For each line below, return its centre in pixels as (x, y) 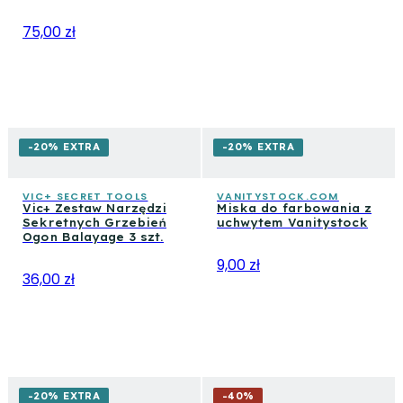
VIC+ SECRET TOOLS (85, 197)
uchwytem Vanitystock (292, 223)
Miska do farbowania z (294, 209)
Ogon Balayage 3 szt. (93, 237)
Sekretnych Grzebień (94, 223)
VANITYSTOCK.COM (278, 197)
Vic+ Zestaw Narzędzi (94, 209)
